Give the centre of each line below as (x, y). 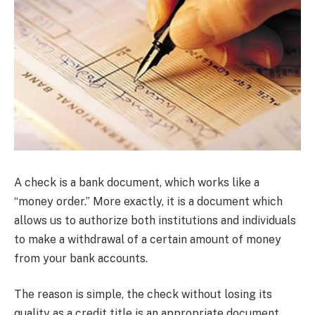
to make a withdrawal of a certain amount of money (148, 239)
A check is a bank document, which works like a (137, 182)
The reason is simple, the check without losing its (143, 295)
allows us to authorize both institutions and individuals (155, 220)
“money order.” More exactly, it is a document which (148, 201)
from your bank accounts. (81, 258)
